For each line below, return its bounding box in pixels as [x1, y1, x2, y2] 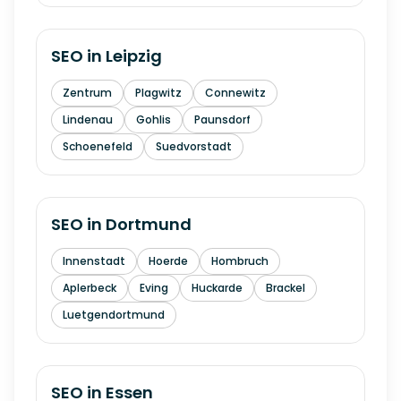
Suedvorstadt [156, 139, 232, 154]
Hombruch [211, 253, 269, 269]
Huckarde [192, 280, 243, 295]
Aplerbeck [63, 280, 116, 295]
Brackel [266, 280, 305, 295]
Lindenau [63, 112, 113, 127]
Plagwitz [135, 85, 182, 100]
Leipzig [106, 45, 162, 67]
